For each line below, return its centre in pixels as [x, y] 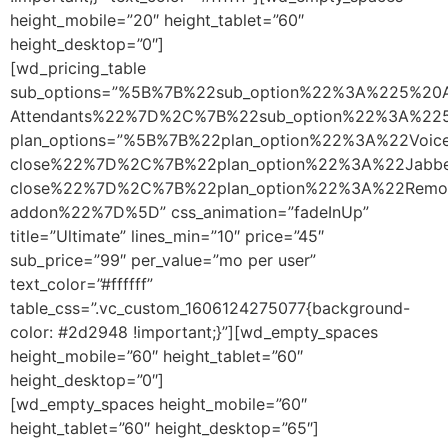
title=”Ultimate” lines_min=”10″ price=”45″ [167, 236]
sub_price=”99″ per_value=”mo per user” [163, 260]
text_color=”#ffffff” [81, 284]
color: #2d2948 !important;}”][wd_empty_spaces [194, 332]
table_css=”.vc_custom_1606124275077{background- [210, 308]
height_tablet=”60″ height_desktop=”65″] [164, 428]
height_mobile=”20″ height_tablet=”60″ [157, 20]
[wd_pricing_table [78, 68]
